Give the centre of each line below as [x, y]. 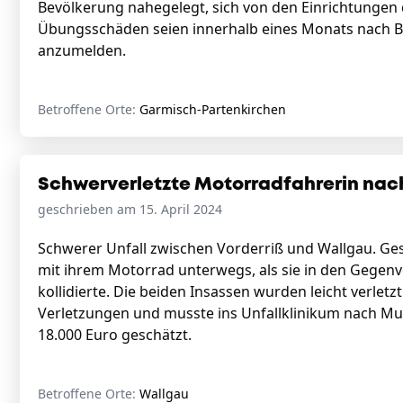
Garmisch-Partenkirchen [213, 109]
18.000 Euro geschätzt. [116, 335]
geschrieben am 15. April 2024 [130, 209]
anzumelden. [85, 50]
